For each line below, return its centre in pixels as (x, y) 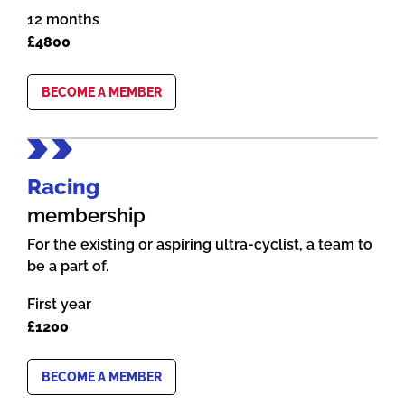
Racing (63, 187)
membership (86, 216)
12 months (63, 19)
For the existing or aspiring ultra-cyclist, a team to (200, 245)
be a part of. (68, 267)
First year (59, 305)
